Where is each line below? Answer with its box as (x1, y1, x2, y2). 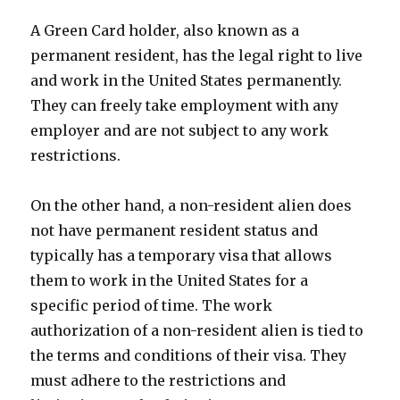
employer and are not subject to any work (30, 121, 329, 139)
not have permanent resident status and (30, 221, 319, 239)
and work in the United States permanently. (30, 71, 343, 89)
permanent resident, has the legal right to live (30, 46, 363, 64)
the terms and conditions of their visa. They (30, 346, 347, 364)
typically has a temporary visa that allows (30, 246, 333, 264)
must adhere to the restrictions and (30, 371, 287, 389)
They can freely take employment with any (30, 96, 339, 114)
